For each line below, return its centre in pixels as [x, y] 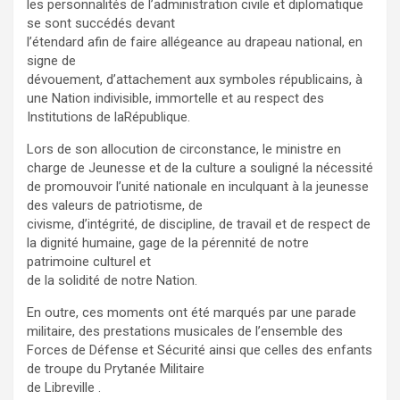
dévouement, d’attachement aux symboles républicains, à [195, 80]
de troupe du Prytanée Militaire [116, 369]
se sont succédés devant [101, 24]
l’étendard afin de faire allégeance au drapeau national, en [195, 42]
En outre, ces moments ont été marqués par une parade [192, 313]
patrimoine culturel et [89, 262]
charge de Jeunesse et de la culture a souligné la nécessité [200, 168]
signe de [51, 61]
